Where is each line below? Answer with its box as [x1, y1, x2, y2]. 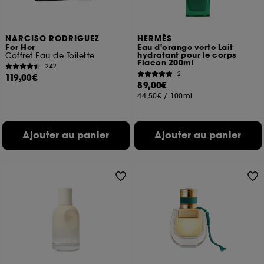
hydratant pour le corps [137, 50, 236, 61]
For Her [5, 42, 35, 53]
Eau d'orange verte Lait [137, 42, 233, 53]
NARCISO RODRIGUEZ [5, 34, 100, 44]
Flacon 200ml [137, 58, 194, 68]
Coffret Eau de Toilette [5, 51, 95, 61]
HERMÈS [137, 34, 173, 44]
